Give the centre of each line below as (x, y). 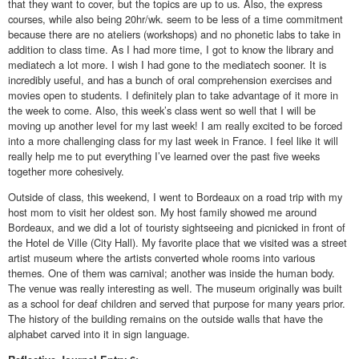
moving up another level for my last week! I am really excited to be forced (175, 126)
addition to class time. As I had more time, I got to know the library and (171, 50)
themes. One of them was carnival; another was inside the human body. (171, 273)
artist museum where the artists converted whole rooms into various (161, 258)
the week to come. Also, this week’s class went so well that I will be (162, 111)
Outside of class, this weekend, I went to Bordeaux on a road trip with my (175, 197)
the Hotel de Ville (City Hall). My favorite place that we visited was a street (177, 243)
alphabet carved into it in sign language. (99, 334)
